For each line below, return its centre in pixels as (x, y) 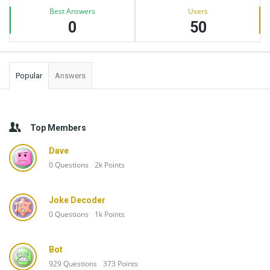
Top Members (58, 128)
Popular (29, 76)
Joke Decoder (77, 200)
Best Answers (72, 11)
